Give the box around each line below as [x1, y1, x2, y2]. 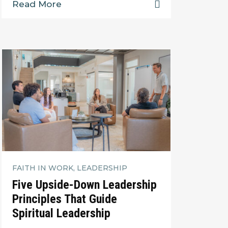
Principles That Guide [12, 192, 117, 207]
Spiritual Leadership [12, 206, 110, 221]
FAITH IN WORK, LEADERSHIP [12, 163, 127, 173]
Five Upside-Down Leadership [12, 178, 157, 192]
